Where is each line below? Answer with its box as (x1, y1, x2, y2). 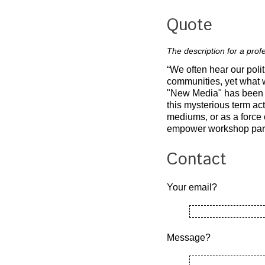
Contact (167, 147, 227, 172)
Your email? (167, 182, 217, 192)
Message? (167, 232, 211, 243)
